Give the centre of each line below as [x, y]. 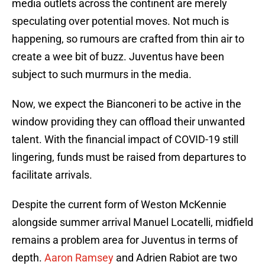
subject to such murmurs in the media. [102, 75]
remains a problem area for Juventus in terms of [125, 240]
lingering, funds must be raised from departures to [129, 157]
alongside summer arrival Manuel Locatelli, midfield [132, 222]
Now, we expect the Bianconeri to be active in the [127, 104]
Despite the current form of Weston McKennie [119, 205]
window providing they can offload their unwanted [128, 122]
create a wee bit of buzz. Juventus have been [118, 57]
